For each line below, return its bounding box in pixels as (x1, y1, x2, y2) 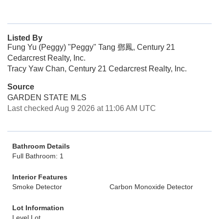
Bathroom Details (12, 142, 70, 150)
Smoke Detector (12, 183, 62, 191)
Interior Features (12, 173, 67, 181)
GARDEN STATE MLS (7, 93, 87, 102)
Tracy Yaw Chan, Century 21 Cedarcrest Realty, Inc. (7, 65, 187, 73)
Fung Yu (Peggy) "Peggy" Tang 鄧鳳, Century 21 (7, 43, 175, 51)
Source (7, 83, 34, 91)
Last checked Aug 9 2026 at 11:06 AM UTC (7, 104, 156, 112)
